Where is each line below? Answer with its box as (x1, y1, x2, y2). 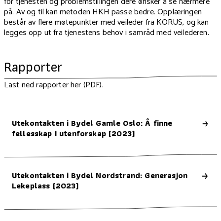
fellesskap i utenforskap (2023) (12, 127, 135, 140)
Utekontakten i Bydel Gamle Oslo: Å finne (12, 116, 173, 130)
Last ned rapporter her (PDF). (4, 78, 104, 92)
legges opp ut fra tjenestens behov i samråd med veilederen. (4, 26, 209, 40)
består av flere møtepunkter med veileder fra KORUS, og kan (4, 16, 209, 30)
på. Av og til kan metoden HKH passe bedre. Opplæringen (4, 5, 202, 19)
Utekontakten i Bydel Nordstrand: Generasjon (12, 169, 188, 182)
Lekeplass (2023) (12, 179, 79, 192)
